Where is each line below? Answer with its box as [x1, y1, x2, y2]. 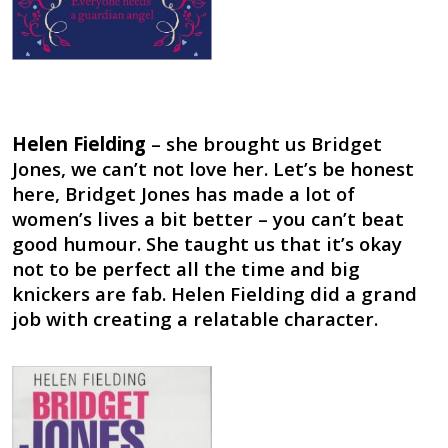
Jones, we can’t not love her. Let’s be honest [11, 156, 414, 182]
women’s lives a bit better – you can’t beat [11, 206, 404, 232]
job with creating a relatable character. [11, 306, 378, 332]
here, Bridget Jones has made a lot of [11, 181, 355, 207]
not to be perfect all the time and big [11, 256, 360, 282]
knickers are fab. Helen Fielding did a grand [11, 281, 417, 307]
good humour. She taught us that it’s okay [11, 231, 402, 257]
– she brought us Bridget [145, 131, 382, 157]
